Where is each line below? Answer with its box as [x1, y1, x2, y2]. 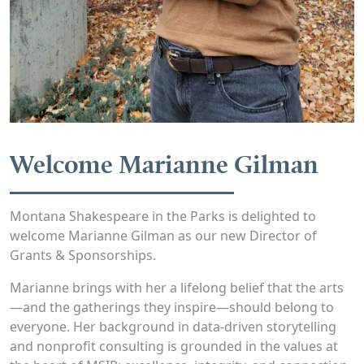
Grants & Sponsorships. [10, 246, 156, 265]
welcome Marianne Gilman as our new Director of [10, 227, 317, 245]
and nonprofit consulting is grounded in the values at [10, 337, 338, 356]
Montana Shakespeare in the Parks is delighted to [10, 207, 316, 226]
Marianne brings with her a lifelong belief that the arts [10, 279, 344, 297]
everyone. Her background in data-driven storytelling [10, 318, 336, 336]
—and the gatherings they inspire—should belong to [10, 298, 334, 317]
